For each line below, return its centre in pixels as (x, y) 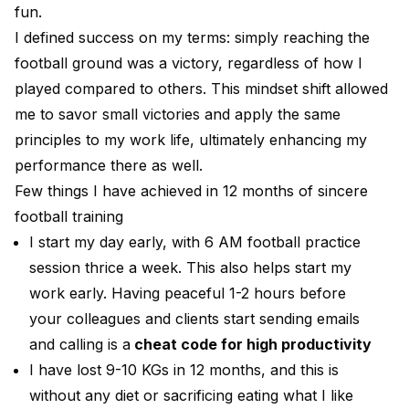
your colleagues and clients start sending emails (194, 319)
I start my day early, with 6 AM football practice (195, 242)
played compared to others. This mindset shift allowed (201, 89)
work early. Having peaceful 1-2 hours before (188, 293)
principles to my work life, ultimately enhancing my (191, 140)
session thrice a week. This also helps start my (190, 267)
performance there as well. (109, 165)
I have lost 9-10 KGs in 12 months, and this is (184, 370)
